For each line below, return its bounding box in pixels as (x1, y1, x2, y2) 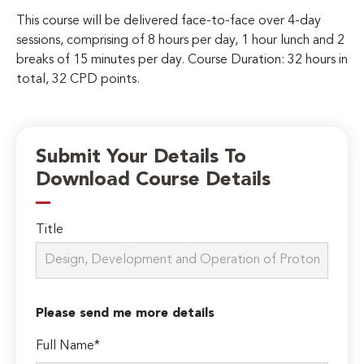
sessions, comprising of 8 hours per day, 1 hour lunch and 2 (16, 33, 344, 47)
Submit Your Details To (36, 148, 247, 168)
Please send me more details (36, 307, 215, 321)
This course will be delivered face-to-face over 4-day (16, 14, 321, 28)
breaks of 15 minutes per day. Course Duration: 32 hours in (16, 53, 348, 67)
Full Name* (36, 340, 101, 353)
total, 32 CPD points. (16, 72, 140, 86)
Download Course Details (36, 171, 271, 191)
